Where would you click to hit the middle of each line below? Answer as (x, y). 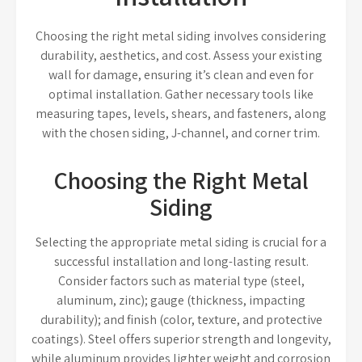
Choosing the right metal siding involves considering (181, 36)
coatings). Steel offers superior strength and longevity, (181, 339)
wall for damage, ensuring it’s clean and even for (181, 75)
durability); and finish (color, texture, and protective (181, 320)
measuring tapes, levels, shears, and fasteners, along (181, 114)
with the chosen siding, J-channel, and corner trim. (181, 133)
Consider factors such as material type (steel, (181, 281)
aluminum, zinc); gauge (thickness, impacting (181, 300)
